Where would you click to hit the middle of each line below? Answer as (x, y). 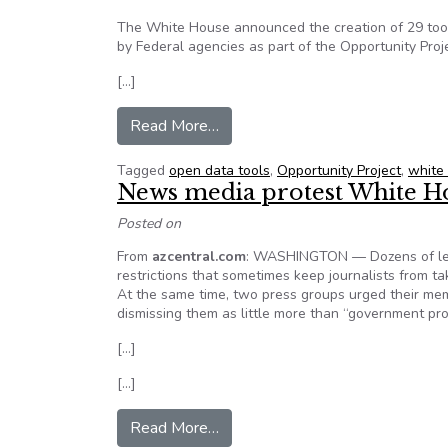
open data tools (219, 170)
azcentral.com (199, 256)
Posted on (149, 223)
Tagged (143, 170)
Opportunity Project (339, 170)
